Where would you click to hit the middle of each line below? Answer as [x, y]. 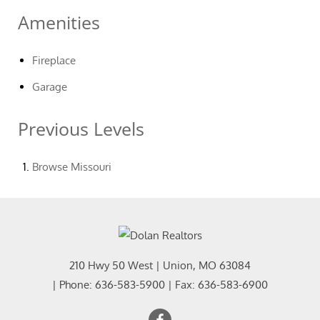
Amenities [59, 22]
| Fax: [181, 284]
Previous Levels [81, 129]
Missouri [91, 167]
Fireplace [54, 60]
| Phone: [74, 284]
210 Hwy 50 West [111, 265]
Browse [51, 167]
